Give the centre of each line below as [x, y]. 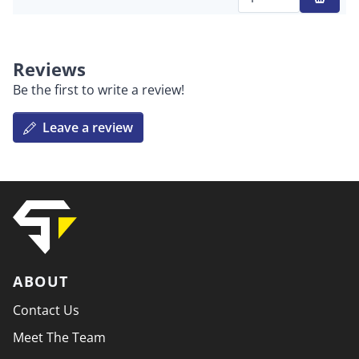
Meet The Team [59, 338]
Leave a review [88, 127]
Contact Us [46, 311]
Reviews [49, 69]
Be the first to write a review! [99, 90]
